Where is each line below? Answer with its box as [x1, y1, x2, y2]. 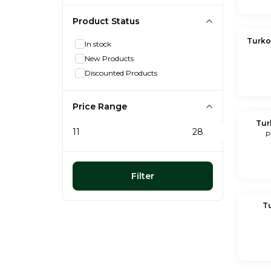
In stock [85, 39, 111, 48]
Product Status [73, 15, 140, 27]
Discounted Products [85, 68, 157, 77]
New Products [85, 53, 134, 63]
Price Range [73, 100, 127, 112]
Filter [131, 170, 155, 181]
